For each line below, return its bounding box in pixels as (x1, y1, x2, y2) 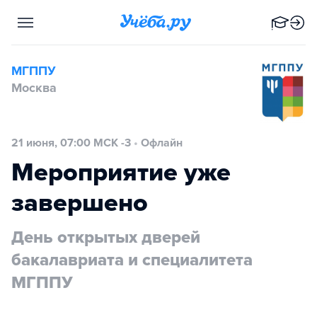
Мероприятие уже (11, 157, 231, 188)
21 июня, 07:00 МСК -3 (11, 136, 131, 150)
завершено (11, 188, 148, 218)
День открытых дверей (11, 227, 200, 248)
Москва (11, 80, 57, 96)
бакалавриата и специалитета (11, 250, 253, 270)
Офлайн (141, 136, 183, 150)
